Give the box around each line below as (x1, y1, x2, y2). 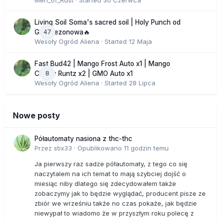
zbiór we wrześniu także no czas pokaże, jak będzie (35, 199, 197, 208)
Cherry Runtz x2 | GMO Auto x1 (35, 70, 133, 78)
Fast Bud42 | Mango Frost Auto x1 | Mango (35, 60, 170, 68)
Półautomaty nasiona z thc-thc (35, 135, 132, 143)
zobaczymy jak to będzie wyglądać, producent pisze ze (35, 189, 206, 198)
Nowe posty (13, 110, 60, 121)
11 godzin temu (124, 144, 169, 152)
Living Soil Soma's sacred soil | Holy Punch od (35, 18, 181, 27)
